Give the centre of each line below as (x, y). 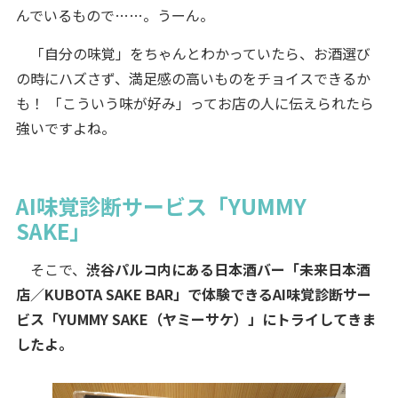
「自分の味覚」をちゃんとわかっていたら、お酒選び (193, 54)
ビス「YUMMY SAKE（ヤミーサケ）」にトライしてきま (195, 319)
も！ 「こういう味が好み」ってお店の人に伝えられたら (195, 103)
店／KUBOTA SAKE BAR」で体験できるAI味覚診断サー (193, 295)
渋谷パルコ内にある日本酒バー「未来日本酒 (228, 270)
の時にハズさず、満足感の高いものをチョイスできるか (193, 79)
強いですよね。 (65, 128)
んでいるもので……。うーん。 (115, 16)
